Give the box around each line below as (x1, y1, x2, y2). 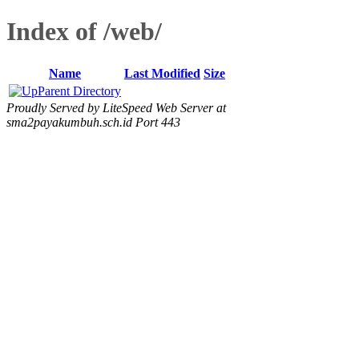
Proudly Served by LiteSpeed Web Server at (6, 100, 226, 115)
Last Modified (124, 66, 200, 80)
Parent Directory (38, 83, 121, 98)
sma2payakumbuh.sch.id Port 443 (6, 115, 180, 129)
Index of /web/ (6, 17, 162, 46)
